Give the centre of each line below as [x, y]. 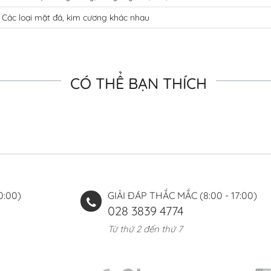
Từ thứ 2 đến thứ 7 [145, 229]
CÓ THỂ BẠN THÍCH [139, 83]
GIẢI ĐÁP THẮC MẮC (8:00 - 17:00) [182, 195]
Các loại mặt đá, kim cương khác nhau [76, 18]
